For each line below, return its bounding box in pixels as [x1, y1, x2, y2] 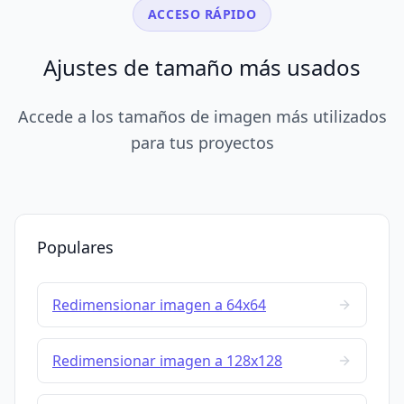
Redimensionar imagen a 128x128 [52, 351, 282, 372]
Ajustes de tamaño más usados [43, 52, 361, 83]
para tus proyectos [130, 132, 274, 154]
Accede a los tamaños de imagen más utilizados [17, 106, 387, 128]
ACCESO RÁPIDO [147, 5, 257, 23]
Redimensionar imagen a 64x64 [52, 295, 266, 316]
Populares [37, 236, 114, 259]
